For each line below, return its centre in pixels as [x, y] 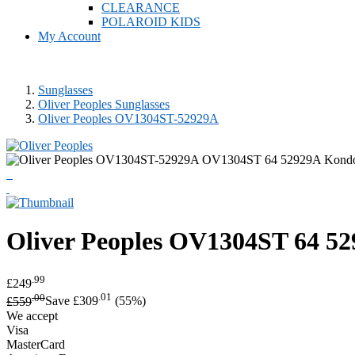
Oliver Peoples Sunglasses [104, 104]
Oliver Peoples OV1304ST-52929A [128, 118]
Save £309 [72, 301]
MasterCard [36, 344]
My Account [69, 36]
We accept [32, 315]
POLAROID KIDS [151, 22]
